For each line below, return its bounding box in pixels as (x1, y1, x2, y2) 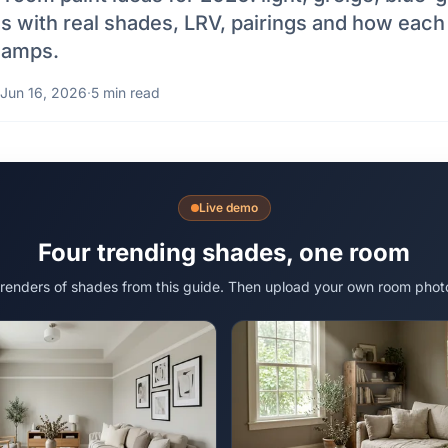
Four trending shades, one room (38, 238, 410, 267)
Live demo (198, 200, 258, 215)
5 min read (91, 84, 160, 101)
